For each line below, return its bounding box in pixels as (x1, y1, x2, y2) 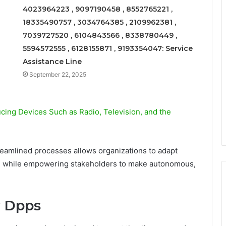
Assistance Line (22, 57, 82, 67)
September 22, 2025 (29, 71, 86, 79)
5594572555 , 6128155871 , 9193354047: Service (22, 44, 193, 53)
